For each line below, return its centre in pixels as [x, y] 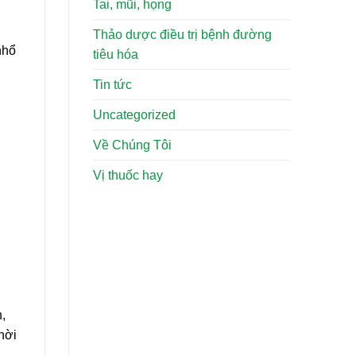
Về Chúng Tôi [132, 145]
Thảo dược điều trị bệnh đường [182, 35]
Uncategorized [134, 115]
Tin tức [112, 85]
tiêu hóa [116, 55]
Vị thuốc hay [128, 176]
